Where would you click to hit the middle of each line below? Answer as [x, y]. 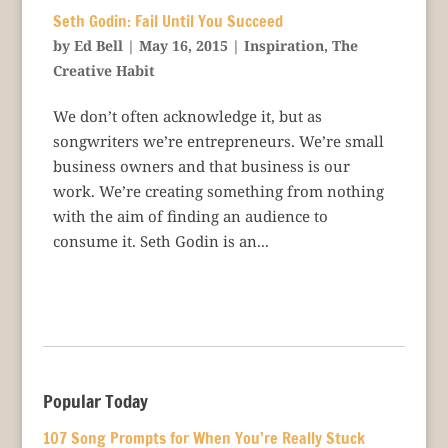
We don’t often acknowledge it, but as [187, 116]
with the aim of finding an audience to [190, 216]
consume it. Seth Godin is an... [160, 241]
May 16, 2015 [183, 46]
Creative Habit [103, 71]
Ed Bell [98, 46]
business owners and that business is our [201, 166]
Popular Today [95, 401]
